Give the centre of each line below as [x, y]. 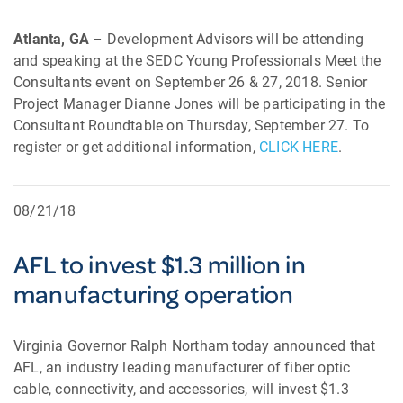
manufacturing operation [154, 294]
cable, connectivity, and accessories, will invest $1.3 [181, 389]
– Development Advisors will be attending [227, 39]
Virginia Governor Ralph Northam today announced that [195, 346]
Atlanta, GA [52, 39]
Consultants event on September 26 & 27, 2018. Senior [191, 82]
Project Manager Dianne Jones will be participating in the [200, 104]
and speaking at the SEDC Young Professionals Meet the [197, 61]
